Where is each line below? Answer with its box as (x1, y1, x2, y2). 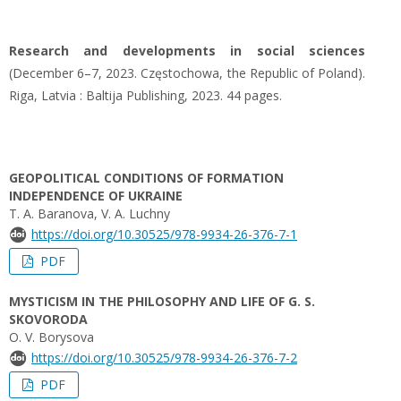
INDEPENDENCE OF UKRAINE (9, 187, 183, 204)
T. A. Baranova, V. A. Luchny (9, 205, 170, 222)
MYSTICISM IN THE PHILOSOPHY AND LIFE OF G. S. (9, 293, 315, 310)
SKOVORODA (9, 311, 88, 328)
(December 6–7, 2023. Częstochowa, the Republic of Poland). (9, 64, 365, 81)
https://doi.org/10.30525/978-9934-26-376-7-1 (31, 226, 297, 243)
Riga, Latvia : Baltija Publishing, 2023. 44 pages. (9, 87, 282, 104)
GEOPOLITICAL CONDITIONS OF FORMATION (9, 169, 284, 186)
